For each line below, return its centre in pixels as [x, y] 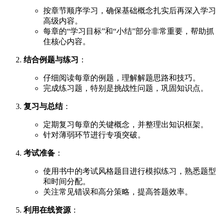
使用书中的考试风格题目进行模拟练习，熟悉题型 [130, 171]
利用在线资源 [47, 210]
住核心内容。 [67, 42]
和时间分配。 [67, 182]
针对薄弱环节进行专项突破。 [94, 135]
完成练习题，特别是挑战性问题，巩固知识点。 [126, 88]
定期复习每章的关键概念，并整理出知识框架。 [126, 125]
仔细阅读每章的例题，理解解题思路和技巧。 [122, 78]
